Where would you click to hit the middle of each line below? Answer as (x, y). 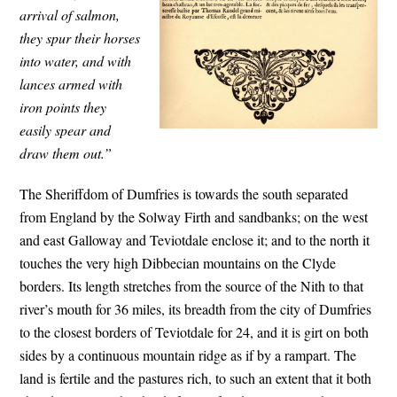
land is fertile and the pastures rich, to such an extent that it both (196, 378)
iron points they (63, 106)
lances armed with (71, 83)
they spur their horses (80, 37)
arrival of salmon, (70, 14)
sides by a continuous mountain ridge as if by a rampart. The (188, 354)
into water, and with (76, 60)
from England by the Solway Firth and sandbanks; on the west (194, 216)
